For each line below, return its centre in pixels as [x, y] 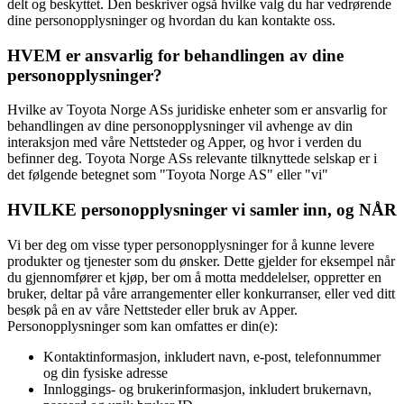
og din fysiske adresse [106, 372]
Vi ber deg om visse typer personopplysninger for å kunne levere [191, 244]
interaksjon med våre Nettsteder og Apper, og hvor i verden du [184, 142]
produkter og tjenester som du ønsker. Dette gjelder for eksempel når [201, 261]
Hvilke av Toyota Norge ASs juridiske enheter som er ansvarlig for [197, 110]
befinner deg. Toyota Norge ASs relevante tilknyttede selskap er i [192, 159]
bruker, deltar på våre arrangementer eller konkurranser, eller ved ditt [201, 293]
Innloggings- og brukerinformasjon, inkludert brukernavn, [207, 389]
